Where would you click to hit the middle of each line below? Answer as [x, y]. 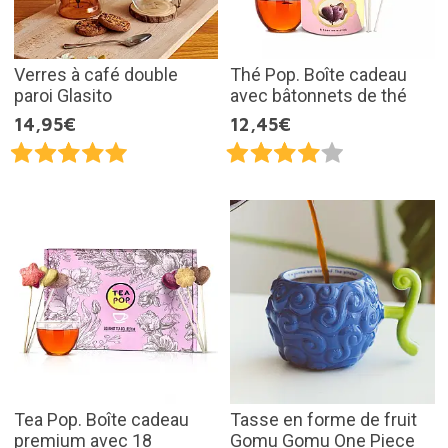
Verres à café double [95, 74]
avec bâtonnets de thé [318, 95]
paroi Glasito [62, 95]
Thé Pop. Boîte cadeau [318, 74]
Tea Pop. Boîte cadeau [101, 420]
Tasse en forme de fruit [323, 420]
